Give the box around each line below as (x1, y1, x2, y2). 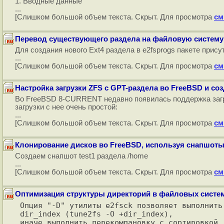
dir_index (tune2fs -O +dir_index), (20, 209, 173, 218)
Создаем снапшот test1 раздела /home (15, 152, 148, 160)
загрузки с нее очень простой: (15, 103, 117, 111)
